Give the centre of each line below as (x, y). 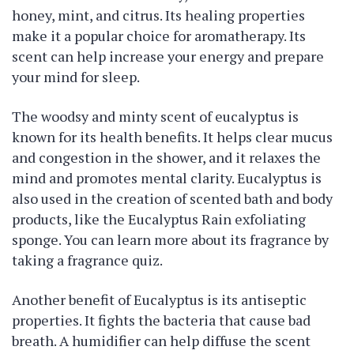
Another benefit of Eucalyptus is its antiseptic (159, 299)
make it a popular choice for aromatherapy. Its (159, 36)
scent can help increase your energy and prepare (168, 56)
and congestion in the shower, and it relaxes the (166, 157)
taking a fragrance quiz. (87, 260)
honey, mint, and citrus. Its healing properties (158, 15)
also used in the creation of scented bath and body (172, 198)
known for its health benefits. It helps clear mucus (172, 137)
